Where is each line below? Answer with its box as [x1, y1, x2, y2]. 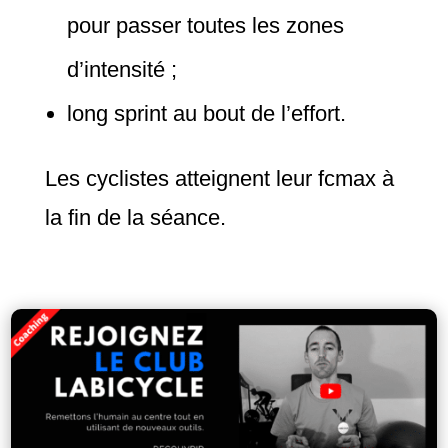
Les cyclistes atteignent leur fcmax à [44, 165, 394, 191]
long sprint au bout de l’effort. [66, 100, 352, 126]
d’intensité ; [66, 56, 177, 82]
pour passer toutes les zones [66, 12, 344, 38]
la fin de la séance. [44, 204, 226, 230]
